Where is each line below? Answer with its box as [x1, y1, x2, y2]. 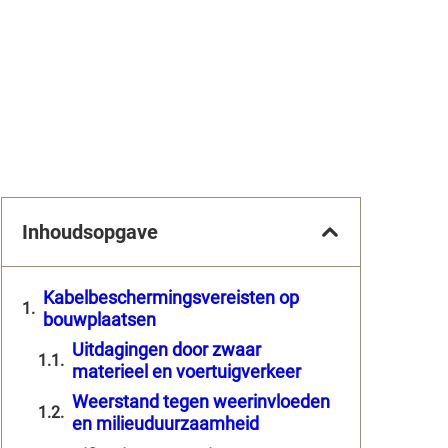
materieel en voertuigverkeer [72, 360, 301, 382]
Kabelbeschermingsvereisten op [43, 286, 299, 308]
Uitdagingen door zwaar [72, 338, 261, 360]
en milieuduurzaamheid [72, 412, 259, 434]
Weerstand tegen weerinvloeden [72, 390, 330, 412]
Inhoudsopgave [22, 219, 158, 244]
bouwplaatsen [43, 308, 156, 330]
